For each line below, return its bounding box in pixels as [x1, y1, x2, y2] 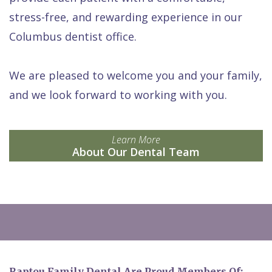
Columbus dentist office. [9, 29, 137, 44]
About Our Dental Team [72, 144, 200, 159]
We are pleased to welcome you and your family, [9, 67, 262, 83]
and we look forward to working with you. [9, 87, 227, 102]
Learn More [112, 132, 160, 146]
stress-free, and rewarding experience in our [9, 9, 242, 24]
